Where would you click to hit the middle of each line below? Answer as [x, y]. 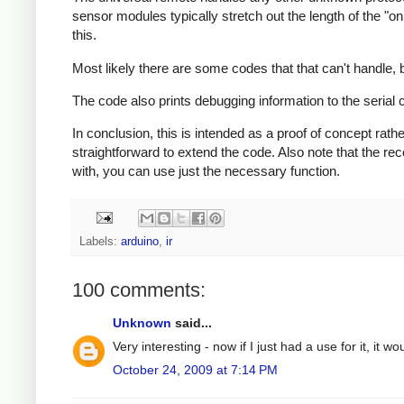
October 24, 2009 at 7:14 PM [195, 369]
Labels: [100, 241]
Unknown [142, 322]
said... [192, 322]
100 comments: [139, 289]
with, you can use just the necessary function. [206, 171]
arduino [140, 241]
